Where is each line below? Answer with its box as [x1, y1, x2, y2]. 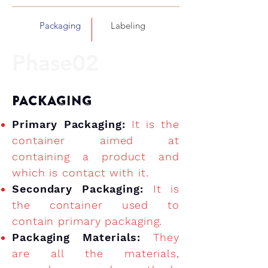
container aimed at [12, 134, 179, 147]
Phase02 [12, 49, 99, 76]
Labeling [110, 20, 145, 31]
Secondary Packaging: [12, 182, 153, 195]
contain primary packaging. [12, 215, 163, 227]
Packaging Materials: [12, 231, 154, 243]
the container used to [12, 199, 179, 211]
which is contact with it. [12, 166, 149, 179]
